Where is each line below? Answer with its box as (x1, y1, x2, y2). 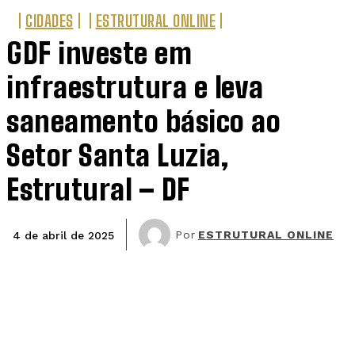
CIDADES (25, 10, 74, 30)
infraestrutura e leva (6, 70, 264, 105)
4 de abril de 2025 (13, 228, 114, 242)
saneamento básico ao (6, 104, 281, 139)
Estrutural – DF (6, 172, 190, 207)
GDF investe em (6, 36, 192, 71)
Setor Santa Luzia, (6, 138, 228, 173)
